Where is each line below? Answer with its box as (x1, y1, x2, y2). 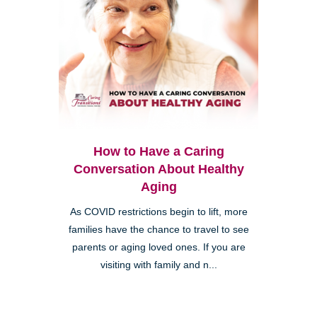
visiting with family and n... (100, 260, 217, 271)
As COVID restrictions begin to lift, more (69, 207, 248, 218)
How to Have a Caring (93, 144, 224, 159)
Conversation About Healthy (73, 162, 244, 177)
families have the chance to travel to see (68, 224, 249, 236)
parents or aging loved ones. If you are (71, 242, 246, 253)
